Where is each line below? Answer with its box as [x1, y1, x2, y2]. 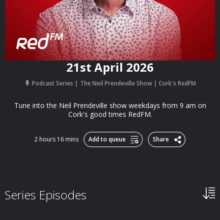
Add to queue [88, 135, 126, 143]
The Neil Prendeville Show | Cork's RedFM [80, 79, 196, 87]
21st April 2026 [66, 59, 154, 75]
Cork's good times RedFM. [68, 110, 152, 119]
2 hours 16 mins [34, 135, 79, 143]
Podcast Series [30, 79, 75, 87]
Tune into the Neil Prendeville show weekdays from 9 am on [14, 101, 206, 110]
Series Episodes [5, 187, 86, 203]
